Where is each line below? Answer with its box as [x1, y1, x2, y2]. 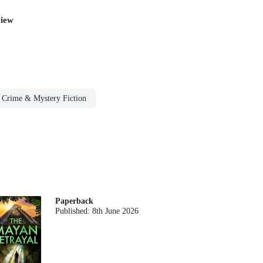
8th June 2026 [92, 206, 139, 215]
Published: [55, 206, 93, 215]
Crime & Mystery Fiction [2, 94, 86, 103]
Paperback [55, 196, 94, 205]
